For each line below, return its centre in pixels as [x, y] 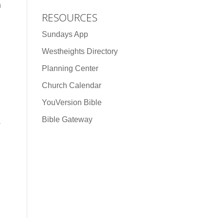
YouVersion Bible [72, 102]
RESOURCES [69, 17]
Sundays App [65, 34]
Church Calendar [71, 85]
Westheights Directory [80, 51]
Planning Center [70, 68]
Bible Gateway [67, 119]
